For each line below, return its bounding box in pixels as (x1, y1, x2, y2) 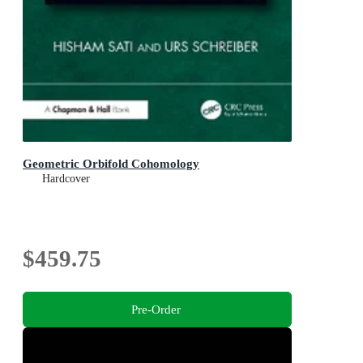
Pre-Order (130, 302, 181, 317)
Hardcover (42, 172, 90, 185)
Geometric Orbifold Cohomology (23, 156, 199, 170)
